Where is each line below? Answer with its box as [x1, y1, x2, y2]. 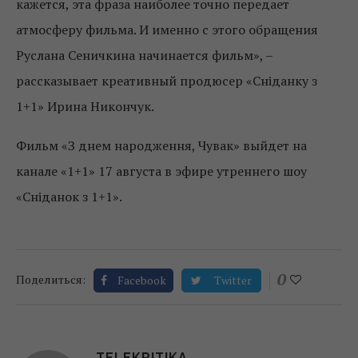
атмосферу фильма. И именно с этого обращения [16, 20, 318, 38]
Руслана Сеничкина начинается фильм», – [16, 46, 272, 64]
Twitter [214, 272, 252, 288]
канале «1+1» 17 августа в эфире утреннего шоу [16, 161, 307, 180]
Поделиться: [16, 271, 86, 287]
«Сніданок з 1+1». [16, 187, 122, 205]
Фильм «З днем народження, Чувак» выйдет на [16, 136, 307, 154]
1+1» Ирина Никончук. [16, 97, 154, 115]
